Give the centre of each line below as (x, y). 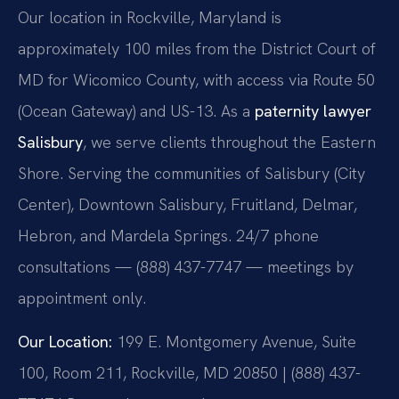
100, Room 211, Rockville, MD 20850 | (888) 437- (189, 373)
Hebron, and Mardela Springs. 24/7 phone (168, 236)
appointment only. (82, 298)
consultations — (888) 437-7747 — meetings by (186, 267)
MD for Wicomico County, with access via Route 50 (196, 80)
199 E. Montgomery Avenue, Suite (234, 342)
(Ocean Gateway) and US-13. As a (136, 111)
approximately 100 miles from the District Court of (197, 49)
